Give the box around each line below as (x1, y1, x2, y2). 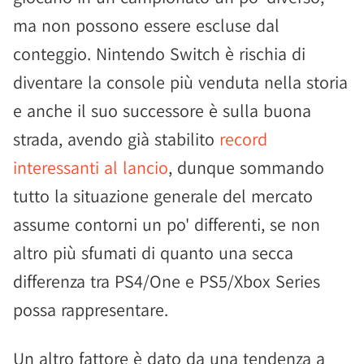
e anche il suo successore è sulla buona (13, 99, 311, 122)
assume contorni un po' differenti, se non (13, 213, 320, 236)
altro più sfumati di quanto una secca (13, 241, 293, 264)
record (219, 128, 267, 150)
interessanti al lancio (13, 156, 168, 179)
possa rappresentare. (13, 298, 168, 321)
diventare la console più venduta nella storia (13, 71, 348, 93)
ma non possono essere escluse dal (13, 14, 279, 37)
